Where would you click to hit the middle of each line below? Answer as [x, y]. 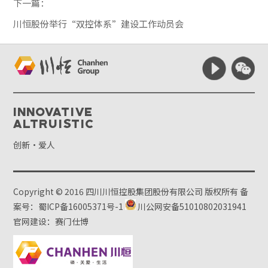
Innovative [54, 112]
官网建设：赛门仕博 [51, 222]
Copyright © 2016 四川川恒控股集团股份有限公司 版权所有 [127, 192]
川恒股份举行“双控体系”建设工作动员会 [99, 24]
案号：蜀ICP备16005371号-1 [68, 207]
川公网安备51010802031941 [191, 207]
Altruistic [54, 124]
